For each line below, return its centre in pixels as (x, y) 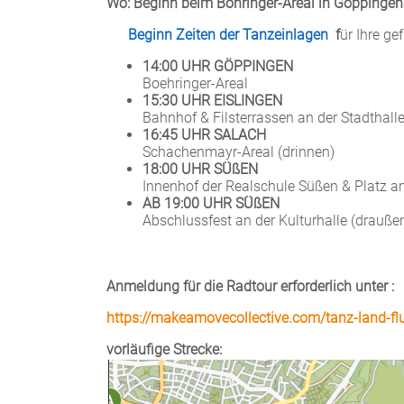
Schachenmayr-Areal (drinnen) (239, 152)
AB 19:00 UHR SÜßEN (211, 204)
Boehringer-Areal (195, 84)
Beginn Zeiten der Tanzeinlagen (228, 35)
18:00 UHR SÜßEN (200, 170)
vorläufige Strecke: (164, 350)
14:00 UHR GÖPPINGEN (218, 67)
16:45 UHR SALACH (204, 135)
